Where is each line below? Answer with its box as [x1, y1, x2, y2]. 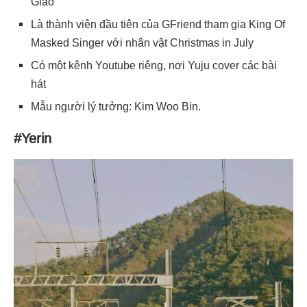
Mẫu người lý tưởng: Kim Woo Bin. [31, 100, 201, 112]
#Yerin [14, 130, 51, 146]
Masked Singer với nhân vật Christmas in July [31, 36, 254, 49]
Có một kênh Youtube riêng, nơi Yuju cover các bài [31, 59, 277, 71]
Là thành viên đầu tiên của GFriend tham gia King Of [31, 18, 285, 30]
